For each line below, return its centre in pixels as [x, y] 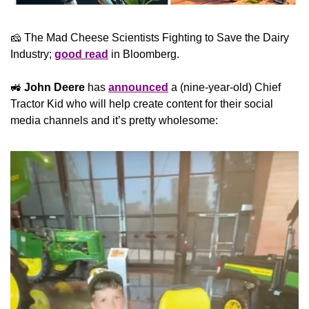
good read [81, 54]
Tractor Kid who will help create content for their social [142, 104]
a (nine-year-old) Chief [225, 88]
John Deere [54, 88]
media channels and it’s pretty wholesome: [114, 121]
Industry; [32, 54]
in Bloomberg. [144, 54]
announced [138, 88]
